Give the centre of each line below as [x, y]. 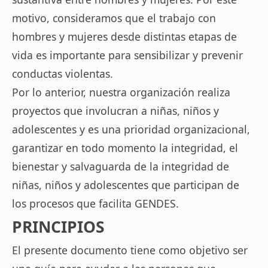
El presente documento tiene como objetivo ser [130, 250]
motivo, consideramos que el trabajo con [114, 18]
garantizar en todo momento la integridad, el [125, 148]
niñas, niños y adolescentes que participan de [126, 185]
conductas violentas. [63, 74]
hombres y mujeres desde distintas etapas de [124, 36]
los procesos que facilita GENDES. [95, 203]
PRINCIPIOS [58, 227]
